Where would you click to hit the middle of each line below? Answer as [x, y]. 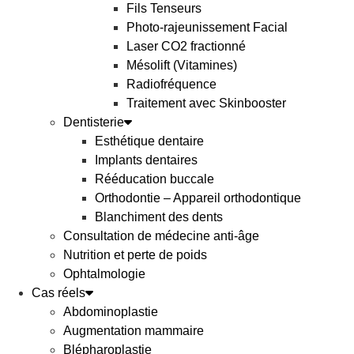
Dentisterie [94, 122]
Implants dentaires [146, 160]
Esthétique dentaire [149, 141]
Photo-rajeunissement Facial [207, 27]
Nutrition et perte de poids [135, 255]
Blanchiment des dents [159, 217]
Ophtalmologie [104, 274]
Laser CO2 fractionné [186, 46]
